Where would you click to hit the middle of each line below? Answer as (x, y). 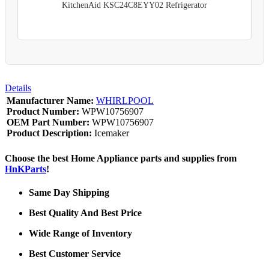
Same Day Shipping (69, 193)
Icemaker (110, 133)
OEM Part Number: (48, 122)
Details (18, 88)
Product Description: (49, 133)
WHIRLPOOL (125, 100)
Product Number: (43, 111)
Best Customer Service (75, 254)
